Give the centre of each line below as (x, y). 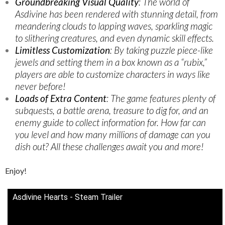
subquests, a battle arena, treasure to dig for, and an (112, 110)
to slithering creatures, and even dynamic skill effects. (115, 38)
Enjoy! (16, 170)
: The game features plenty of (161, 98)
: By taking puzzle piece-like (161, 50)
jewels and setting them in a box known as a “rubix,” (111, 62)
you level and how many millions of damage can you (113, 134)
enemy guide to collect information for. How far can (110, 122)
